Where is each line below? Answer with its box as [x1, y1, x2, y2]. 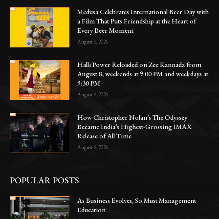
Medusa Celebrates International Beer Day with [77, 7, 209, 16]
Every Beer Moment [77, 25, 134, 35]
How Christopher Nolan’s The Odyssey [77, 112, 188, 122]
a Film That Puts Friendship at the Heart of [77, 16, 197, 25]
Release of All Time [77, 131, 132, 140]
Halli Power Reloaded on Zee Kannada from [77, 60, 202, 69]
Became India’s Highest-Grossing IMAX [77, 122, 192, 131]
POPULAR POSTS [10, 174, 79, 186]
